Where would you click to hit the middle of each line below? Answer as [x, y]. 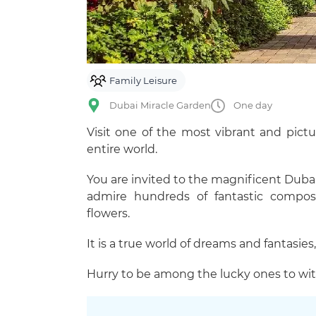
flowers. [108, 213]
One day [253, 105]
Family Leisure [143, 80]
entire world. [122, 149]
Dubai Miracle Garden [160, 105]
